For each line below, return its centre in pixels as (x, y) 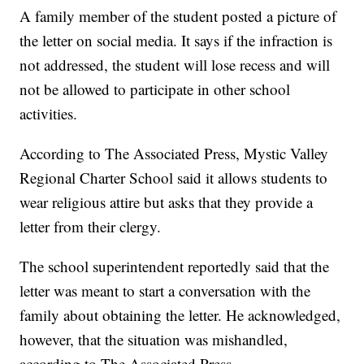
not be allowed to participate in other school (155, 89)
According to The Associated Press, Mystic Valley (174, 154)
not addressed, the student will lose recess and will (175, 65)
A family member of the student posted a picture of (178, 16)
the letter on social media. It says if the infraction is (176, 41)
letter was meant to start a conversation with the (165, 291)
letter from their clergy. (91, 227)
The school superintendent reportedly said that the (175, 266)
